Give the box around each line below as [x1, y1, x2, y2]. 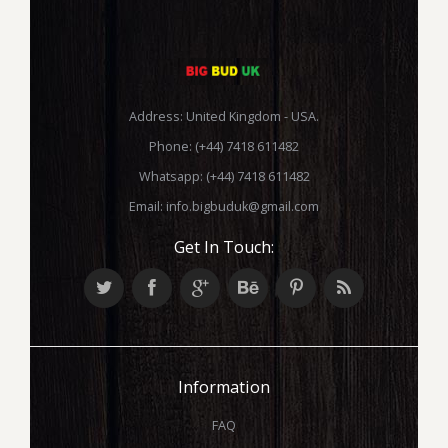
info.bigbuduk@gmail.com [166, 197, 319, 215]
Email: [129, 197, 166, 215]
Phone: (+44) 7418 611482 [149, 137, 299, 155]
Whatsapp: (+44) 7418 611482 [138, 167, 310, 185]
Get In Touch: [174, 235, 274, 258]
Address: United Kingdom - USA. [129, 107, 319, 125]
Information [178, 375, 270, 398]
